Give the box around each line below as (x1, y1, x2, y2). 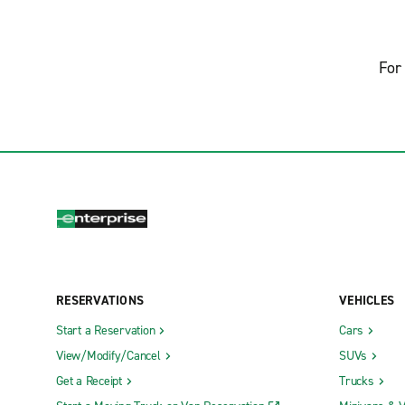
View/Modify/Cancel (56, 346, 161, 364)
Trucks (339, 372, 374, 390)
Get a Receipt (56, 372, 122, 390)
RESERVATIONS (56, 291, 144, 309)
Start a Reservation (56, 321, 155, 339)
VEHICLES (339, 291, 394, 309)
